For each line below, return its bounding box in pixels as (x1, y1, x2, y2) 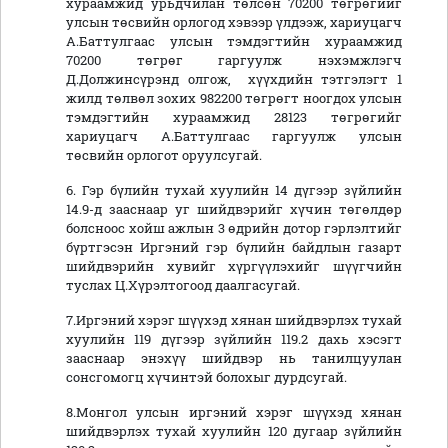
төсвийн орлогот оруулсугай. (66, 147, 262, 164)
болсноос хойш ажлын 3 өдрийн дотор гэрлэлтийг (66, 220, 402, 237)
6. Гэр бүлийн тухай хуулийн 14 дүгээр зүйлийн (66, 182, 402, 199)
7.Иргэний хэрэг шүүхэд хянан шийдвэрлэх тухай (66, 312, 402, 329)
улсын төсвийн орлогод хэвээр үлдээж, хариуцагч (66, 14, 402, 31)
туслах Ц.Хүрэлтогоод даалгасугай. (66, 277, 300, 294)
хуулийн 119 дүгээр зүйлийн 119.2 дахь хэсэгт (66, 331, 402, 348)
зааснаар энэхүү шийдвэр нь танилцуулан (66, 350, 402, 367)
